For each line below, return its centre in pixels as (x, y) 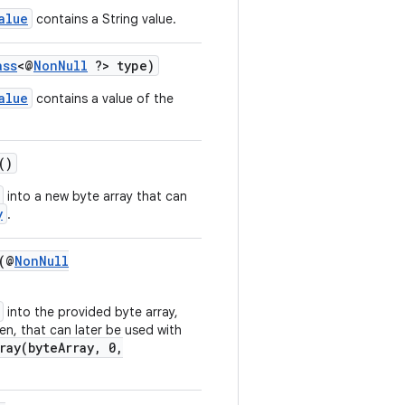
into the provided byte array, (91, 312)
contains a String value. (104, 19)
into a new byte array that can (95, 196)
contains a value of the (103, 99)
